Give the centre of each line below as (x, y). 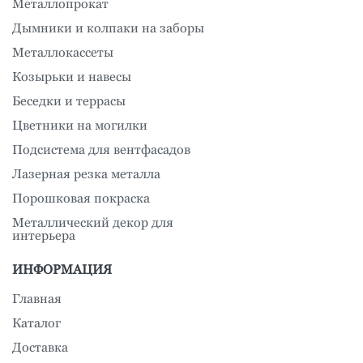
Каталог (36, 323)
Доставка (40, 347)
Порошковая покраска (81, 198)
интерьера (44, 235)
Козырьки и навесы (72, 77)
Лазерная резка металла (86, 174)
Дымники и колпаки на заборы (108, 28)
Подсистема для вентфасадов (101, 149)
